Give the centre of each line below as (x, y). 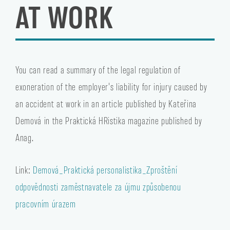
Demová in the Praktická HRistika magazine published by (109, 120)
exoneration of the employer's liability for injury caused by (111, 86)
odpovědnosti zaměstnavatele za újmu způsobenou (98, 186)
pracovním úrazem (46, 203)
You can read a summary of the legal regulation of (98, 69)
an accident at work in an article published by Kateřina (106, 103)
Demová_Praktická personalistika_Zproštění (105, 169)
